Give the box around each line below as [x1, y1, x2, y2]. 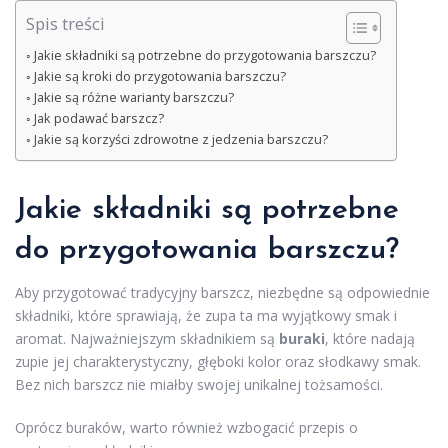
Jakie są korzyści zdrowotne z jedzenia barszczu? [33, 131, 328, 149]
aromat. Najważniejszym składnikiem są [15, 329, 279, 349]
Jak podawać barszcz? [33, 110, 164, 128]
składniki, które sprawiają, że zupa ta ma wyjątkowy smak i [15, 306, 397, 326]
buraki [279, 329, 325, 349]
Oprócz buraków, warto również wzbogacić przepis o [15, 418, 358, 438]
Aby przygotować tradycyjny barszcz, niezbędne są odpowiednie [15, 283, 430, 303]
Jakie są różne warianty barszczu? [33, 89, 234, 107]
